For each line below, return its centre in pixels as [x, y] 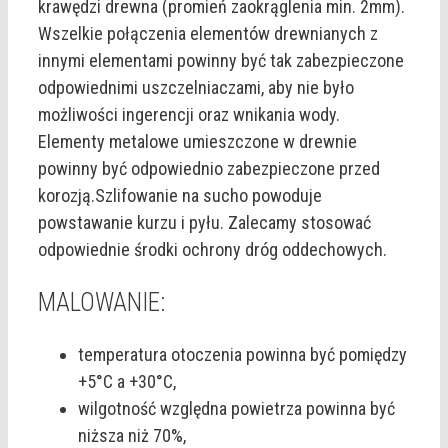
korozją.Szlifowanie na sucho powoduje [180, 195]
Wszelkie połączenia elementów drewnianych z [208, 33]
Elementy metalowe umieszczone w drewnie [197, 141]
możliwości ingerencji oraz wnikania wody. [189, 114]
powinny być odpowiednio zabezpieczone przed [209, 168]
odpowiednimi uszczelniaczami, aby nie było [196, 87]
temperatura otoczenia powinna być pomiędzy [242, 355]
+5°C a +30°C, [127, 382]
